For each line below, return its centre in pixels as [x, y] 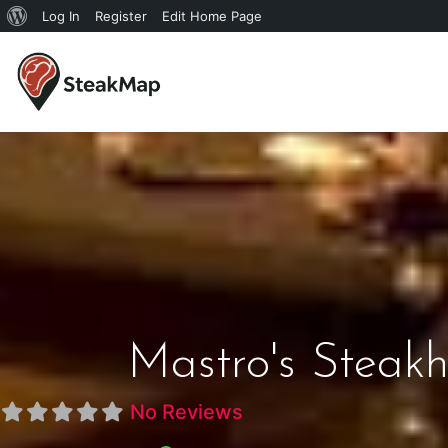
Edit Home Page [212, 16]
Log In [61, 16]
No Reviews [186, 411]
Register [121, 16]
